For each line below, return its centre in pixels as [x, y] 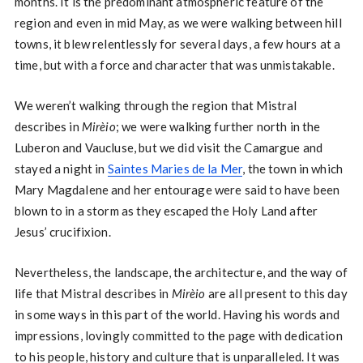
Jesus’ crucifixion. [62, 232]
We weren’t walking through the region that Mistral [156, 106]
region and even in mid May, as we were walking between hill [178, 23]
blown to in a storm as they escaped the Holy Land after [166, 211]
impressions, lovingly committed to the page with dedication [178, 336]
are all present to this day [276, 294]
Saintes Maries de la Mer [175, 169]
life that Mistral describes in [93, 294]
